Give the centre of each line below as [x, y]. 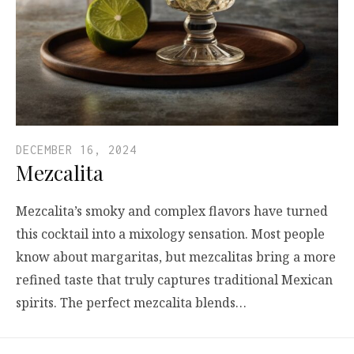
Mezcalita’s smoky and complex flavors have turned [172, 211]
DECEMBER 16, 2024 [76, 150]
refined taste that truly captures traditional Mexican [174, 280]
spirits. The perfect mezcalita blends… [131, 303]
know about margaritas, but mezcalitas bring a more [176, 257]
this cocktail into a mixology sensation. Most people [170, 234]
